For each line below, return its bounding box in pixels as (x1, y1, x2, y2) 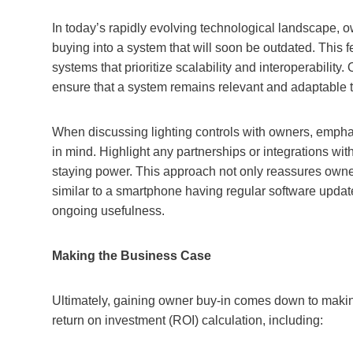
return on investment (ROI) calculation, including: (52, 313, 323, 327)
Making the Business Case (52, 248, 211, 262)
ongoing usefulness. (52, 203, 165, 217)
